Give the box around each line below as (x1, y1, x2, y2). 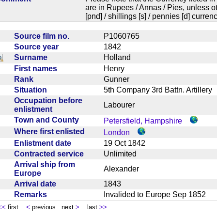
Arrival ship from (14, 160, 75, 169)
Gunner (104, 75, 137, 83)
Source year (14, 42, 62, 51)
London (104, 128, 130, 137)
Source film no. (14, 31, 73, 40)
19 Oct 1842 (104, 139, 153, 147)
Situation (14, 85, 51, 94)
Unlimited (104, 149, 144, 158)
